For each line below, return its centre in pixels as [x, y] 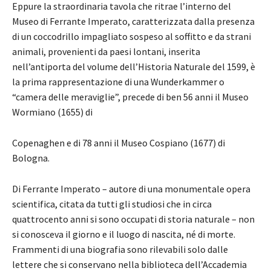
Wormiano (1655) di [52, 112]
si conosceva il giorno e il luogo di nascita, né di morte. [124, 234]
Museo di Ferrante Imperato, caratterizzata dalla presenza [133, 21]
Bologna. [31, 158]
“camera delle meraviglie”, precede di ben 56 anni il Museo [130, 97]
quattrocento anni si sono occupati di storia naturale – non [133, 219]
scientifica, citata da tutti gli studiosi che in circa [112, 204]
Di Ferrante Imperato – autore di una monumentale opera [131, 189]
